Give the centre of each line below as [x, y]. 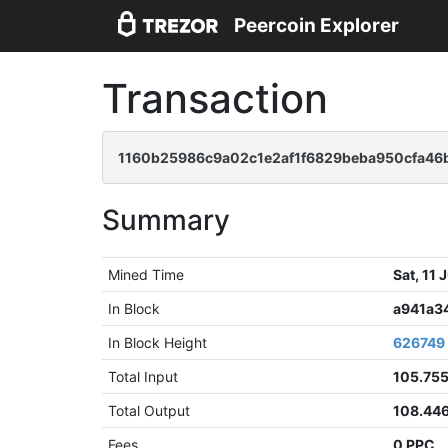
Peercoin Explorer [316, 26]
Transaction [215, 98]
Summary [166, 220]
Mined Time [146, 274]
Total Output [149, 410]
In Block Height [158, 342]
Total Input [143, 376]
